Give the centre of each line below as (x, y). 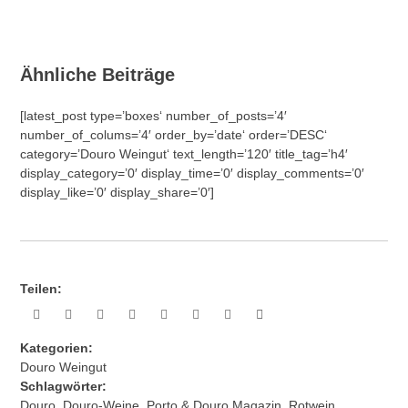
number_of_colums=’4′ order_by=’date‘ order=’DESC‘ (174, 135)
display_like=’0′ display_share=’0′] (117, 193)
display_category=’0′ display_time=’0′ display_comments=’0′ (193, 173)
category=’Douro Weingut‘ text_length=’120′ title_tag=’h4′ (184, 154)
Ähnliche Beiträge (98, 75)
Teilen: (41, 289)
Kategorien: (57, 347)
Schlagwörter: (64, 386)
